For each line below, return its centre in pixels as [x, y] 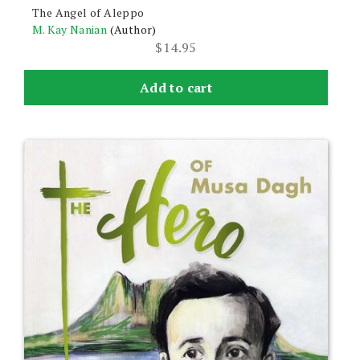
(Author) [133, 29]
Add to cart [176, 87]
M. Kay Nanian [70, 29]
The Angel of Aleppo [88, 12]
